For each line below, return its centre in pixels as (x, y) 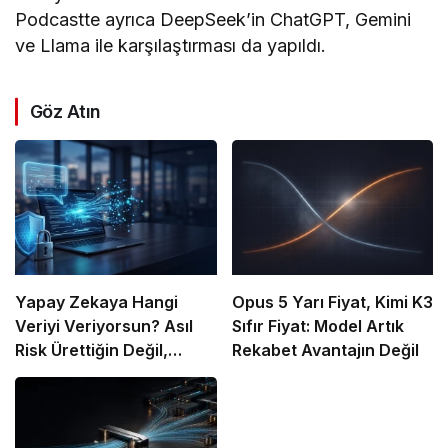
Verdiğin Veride (76, 373)
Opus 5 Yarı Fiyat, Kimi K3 (332, 301)
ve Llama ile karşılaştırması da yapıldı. (171, 46)
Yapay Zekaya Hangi (96, 301)
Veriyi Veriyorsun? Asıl (104, 325)
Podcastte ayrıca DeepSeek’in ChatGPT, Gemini (213, 20)
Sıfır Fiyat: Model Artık (317, 325)
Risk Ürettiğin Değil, (91, 349)
